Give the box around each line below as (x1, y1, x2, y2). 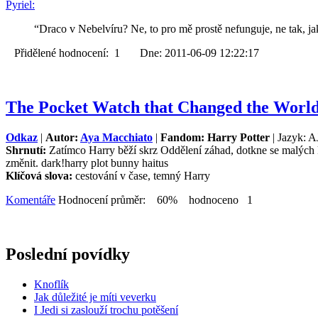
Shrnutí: (6, 144, 49, 157)
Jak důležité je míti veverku (34, 291, 156, 303)
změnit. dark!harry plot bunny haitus (6, 157, 168, 170)
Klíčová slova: (6, 170, 75, 182)
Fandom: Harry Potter (160, 131, 270, 144)
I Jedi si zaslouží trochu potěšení (34, 304, 178, 316)
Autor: (45, 131, 80, 144)
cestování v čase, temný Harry (75, 170, 210, 182)
